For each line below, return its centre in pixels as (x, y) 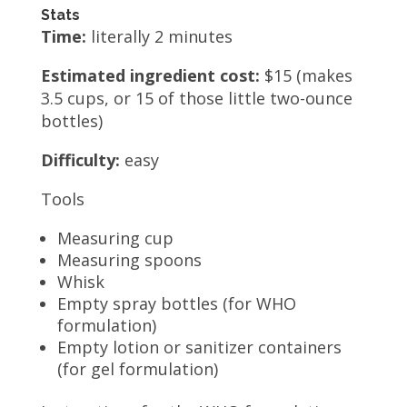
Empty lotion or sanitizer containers (199, 347)
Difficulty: (80, 159)
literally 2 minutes (159, 36)
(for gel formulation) (137, 368)
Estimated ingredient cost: (150, 75)
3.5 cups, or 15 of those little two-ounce (196, 98)
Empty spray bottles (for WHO (176, 303)
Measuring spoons (129, 259)
